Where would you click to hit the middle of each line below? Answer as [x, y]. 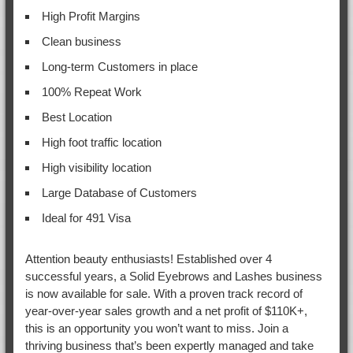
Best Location [76, 117]
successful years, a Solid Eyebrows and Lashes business [173, 276]
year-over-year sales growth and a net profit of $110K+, [166, 310]
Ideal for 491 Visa [86, 217]
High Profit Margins [91, 16]
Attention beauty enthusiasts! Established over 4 [148, 258]
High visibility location [96, 167]
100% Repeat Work [91, 91]
